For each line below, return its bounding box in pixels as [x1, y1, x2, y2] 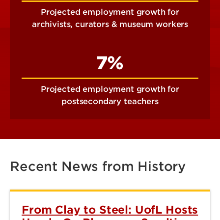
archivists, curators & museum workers [31, 19, 189, 29]
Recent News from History [10, 158, 186, 174]
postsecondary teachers [61, 96, 159, 106]
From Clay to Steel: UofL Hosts [22, 203, 198, 216]
